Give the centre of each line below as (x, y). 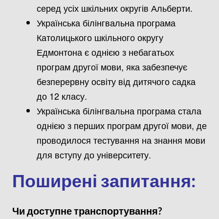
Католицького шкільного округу (100, 37)
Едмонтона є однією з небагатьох (105, 52)
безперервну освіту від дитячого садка (116, 81)
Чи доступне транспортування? (87, 210)
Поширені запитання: (104, 180)
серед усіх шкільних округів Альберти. (115, 8)
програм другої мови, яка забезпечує (112, 66)
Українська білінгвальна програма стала (119, 110)
